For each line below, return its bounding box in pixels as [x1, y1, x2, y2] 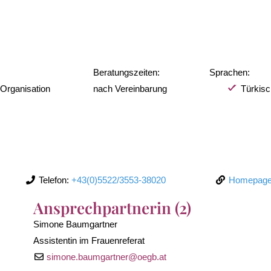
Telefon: [39, 174, 72, 185]
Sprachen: [209, 67, 250, 77]
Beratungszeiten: [93, 67, 160, 77]
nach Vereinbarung [93, 83, 167, 94]
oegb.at [137, 251, 167, 262]
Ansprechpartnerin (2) [33, 197, 191, 218]
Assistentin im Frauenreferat [33, 235, 145, 246]
